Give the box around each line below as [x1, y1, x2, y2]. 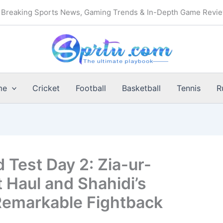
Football [76, 83, 107, 93]
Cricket [32, 83, 60, 93]
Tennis [177, 83, 201, 93]
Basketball [122, 83, 161, 93]
